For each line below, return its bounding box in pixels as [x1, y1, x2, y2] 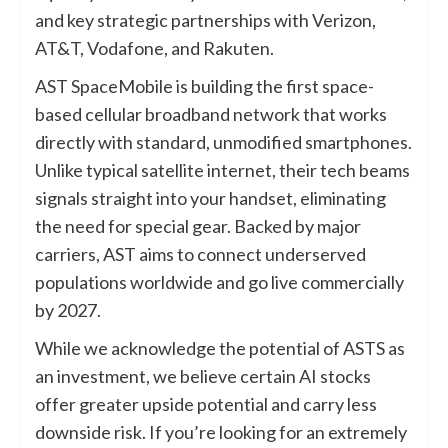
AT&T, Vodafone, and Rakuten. [35, 36, 274, 59]
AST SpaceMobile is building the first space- [35, 74, 374, 97]
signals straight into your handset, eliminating [35, 186, 386, 209]
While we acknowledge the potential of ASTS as [35, 336, 405, 359]
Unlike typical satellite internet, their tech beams [35, 158, 410, 181]
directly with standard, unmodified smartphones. [35, 130, 412, 153]
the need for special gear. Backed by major [35, 214, 361, 237]
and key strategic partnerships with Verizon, [35, 8, 376, 31]
